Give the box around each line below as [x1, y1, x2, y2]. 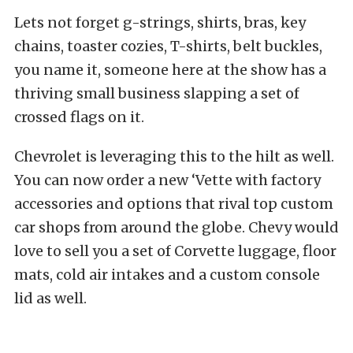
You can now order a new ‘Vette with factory [14, 170, 321, 189]
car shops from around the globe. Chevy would [14, 217, 339, 236]
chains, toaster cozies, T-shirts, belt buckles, [14, 36, 322, 55]
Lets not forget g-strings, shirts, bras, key [14, 13, 306, 32]
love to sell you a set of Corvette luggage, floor [14, 241, 336, 260]
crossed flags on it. [14, 107, 144, 126]
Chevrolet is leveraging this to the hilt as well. [14, 147, 334, 165]
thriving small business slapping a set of [14, 84, 299, 102]
